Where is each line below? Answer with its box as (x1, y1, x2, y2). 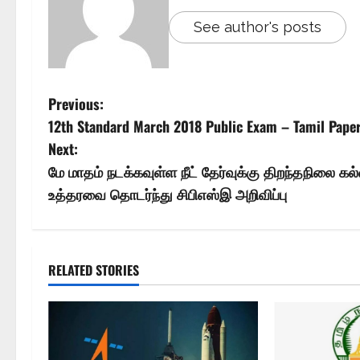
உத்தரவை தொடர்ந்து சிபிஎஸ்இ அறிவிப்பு (48, 183, 287, 204)
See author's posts (194, 18, 321, 35)
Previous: (48, 93, 104, 114)
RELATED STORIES (48, 260, 139, 280)
